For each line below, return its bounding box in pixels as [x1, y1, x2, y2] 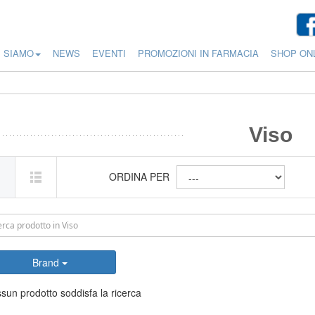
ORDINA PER [109, 169, 170, 184]
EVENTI [92, 46, 126, 60]
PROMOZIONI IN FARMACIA [138, 46, 259, 60]
